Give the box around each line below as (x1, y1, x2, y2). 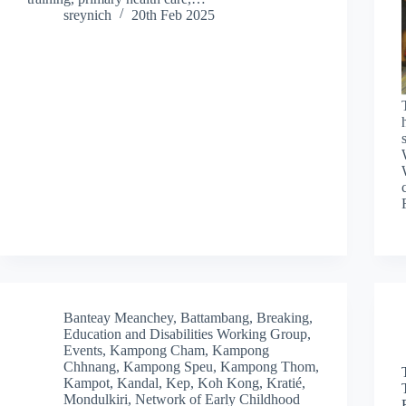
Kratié (266, 374, 302, 391)
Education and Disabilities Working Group (63, 325, 307, 342)
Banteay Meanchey (63, 309, 173, 325)
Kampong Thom (220, 358, 315, 374)
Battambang (180, 309, 249, 325)
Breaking (256, 309, 309, 325)
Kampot (63, 374, 110, 391)
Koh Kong (198, 374, 259, 391)
